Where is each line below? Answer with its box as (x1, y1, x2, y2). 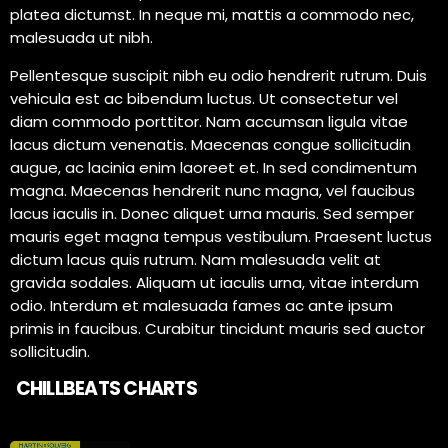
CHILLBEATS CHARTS (15, 375, 197, 403)
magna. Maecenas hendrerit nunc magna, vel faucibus (10, 179, 415, 201)
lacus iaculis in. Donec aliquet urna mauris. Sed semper (10, 202, 414, 224)
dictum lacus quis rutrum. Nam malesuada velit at (10, 248, 381, 270)
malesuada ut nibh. (10, 26, 153, 48)
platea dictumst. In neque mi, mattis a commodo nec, (10, 3, 414, 25)
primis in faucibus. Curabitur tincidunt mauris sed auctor (10, 317, 425, 339)
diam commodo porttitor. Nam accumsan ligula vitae (10, 110, 408, 132)
